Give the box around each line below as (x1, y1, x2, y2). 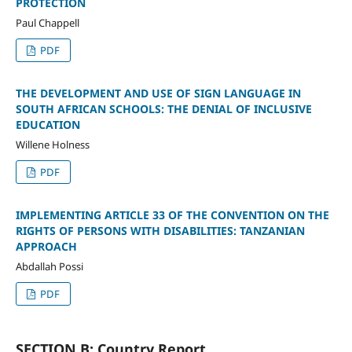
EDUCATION (15, 117, 80, 133)
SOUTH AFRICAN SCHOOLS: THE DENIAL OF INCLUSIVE (15, 101, 312, 117)
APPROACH (15, 239, 77, 255)
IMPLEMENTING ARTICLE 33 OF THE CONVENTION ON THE (15, 207, 329, 223)
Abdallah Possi (15, 259, 83, 274)
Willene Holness (15, 137, 90, 152)
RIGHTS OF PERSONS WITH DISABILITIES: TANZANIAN (15, 223, 305, 239)
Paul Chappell (15, 16, 79, 31)
